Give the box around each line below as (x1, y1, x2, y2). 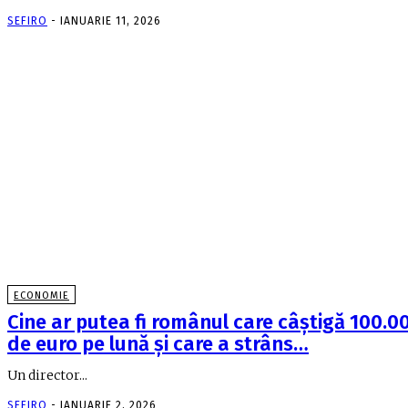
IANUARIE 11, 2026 (60, 14, 161, 27)
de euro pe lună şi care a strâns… (7, 331, 309, 357)
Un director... (7, 367, 87, 384)
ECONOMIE (14, 290, 69, 302)
